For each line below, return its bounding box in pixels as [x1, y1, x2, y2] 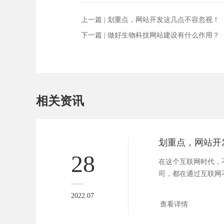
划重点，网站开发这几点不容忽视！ [107, 16, 219, 24]
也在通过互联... [158, 182, 207, 190]
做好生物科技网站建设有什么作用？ [107, 31, 219, 39]
